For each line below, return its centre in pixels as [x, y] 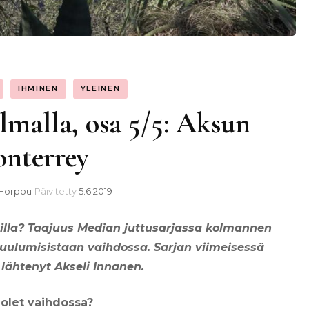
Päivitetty [57, 191]
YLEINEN [100, 89]
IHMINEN [38, 89]
